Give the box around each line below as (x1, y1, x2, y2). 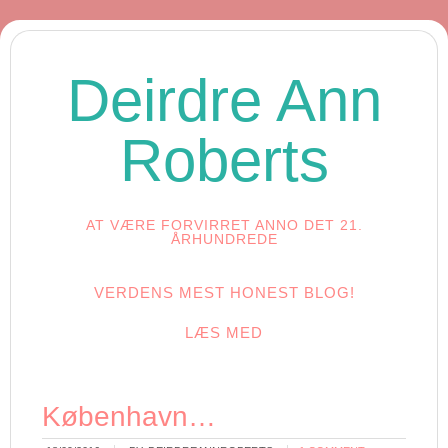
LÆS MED (185, 324, 263, 341)
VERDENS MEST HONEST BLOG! (93, 284, 355, 301)
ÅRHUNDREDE (170, 231, 278, 247)
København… (42, 401, 217, 432)
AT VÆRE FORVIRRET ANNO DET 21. (85, 217, 363, 233)
